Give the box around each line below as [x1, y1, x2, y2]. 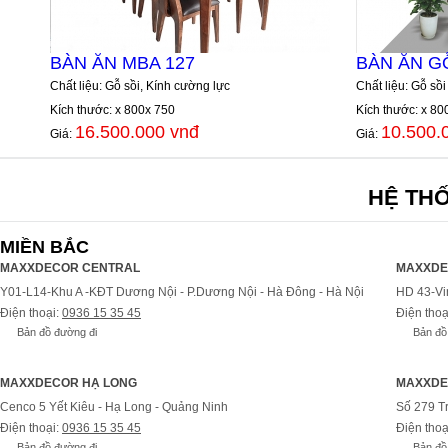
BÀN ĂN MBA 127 [50, 52, 195, 73]
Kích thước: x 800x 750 [50, 102, 175, 117]
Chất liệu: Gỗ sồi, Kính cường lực [50, 78, 230, 93]
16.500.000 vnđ [75, 121, 199, 142]
